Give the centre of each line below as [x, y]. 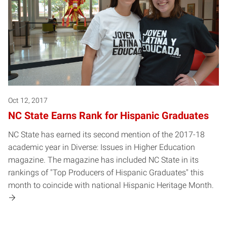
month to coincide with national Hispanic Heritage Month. [111, 185]
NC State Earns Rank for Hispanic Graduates [108, 115]
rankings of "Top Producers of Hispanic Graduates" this [106, 172]
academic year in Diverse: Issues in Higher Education [102, 147]
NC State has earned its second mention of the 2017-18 [106, 134]
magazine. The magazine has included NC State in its [103, 160]
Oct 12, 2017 [28, 100]
